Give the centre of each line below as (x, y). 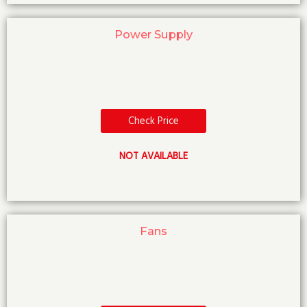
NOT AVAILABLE (153, 156)
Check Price (153, 121)
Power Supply (153, 34)
